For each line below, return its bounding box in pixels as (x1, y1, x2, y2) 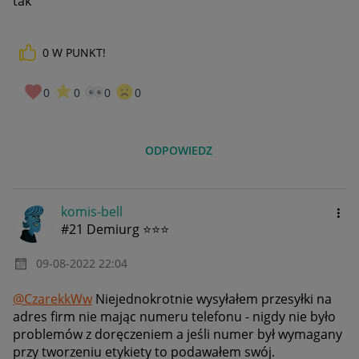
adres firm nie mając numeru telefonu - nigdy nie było (13, 308, 336, 326)
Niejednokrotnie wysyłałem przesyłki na (92, 290, 332, 309)
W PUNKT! (52, 44, 106, 60)
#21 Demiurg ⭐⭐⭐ (61, 220, 169, 239)
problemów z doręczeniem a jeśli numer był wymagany (13, 325, 342, 344)
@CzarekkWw (13, 290, 92, 309)
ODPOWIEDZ (145, 143, 213, 159)
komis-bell (61, 203, 123, 221)
